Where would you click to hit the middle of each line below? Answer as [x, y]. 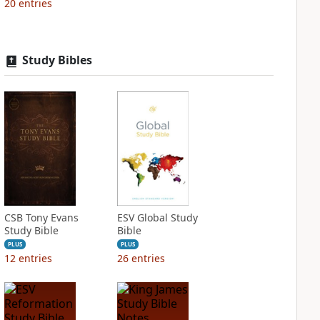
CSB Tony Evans [41, 217]
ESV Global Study [157, 217]
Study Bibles [57, 60]
